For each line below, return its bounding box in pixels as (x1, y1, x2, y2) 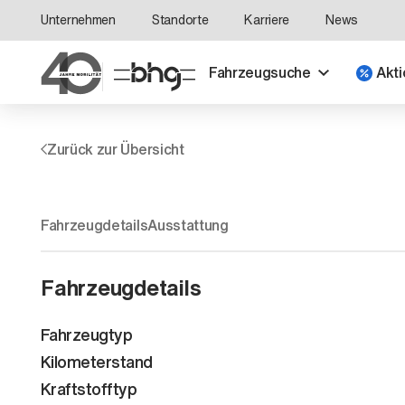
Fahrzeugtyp (41, 322, 133, 346)
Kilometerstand (41, 349, 153, 373)
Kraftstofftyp (41, 376, 137, 400)
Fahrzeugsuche (209, 61, 311, 83)
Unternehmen (41, 10, 116, 29)
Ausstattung (147, 214, 229, 237)
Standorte (151, 10, 209, 29)
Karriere (244, 10, 290, 29)
